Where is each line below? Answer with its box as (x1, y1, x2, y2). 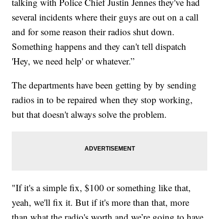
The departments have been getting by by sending (12, 78, 197, 91)
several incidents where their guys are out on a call (12, 10, 199, 23)
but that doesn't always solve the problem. (12, 108, 167, 120)
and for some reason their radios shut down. (12, 25, 175, 38)
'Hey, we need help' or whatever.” (12, 54, 135, 67)
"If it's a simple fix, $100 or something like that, (12, 181, 191, 194)
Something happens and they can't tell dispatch (12, 40, 187, 52)
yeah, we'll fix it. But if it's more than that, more (12, 196, 190, 208)
